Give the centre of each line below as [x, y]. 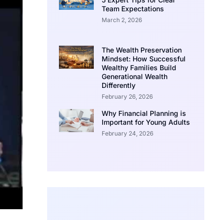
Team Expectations [133, 9]
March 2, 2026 [122, 20]
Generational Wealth [134, 76]
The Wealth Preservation [141, 50]
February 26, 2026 [127, 96]
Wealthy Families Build [139, 67]
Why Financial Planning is [144, 113]
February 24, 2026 [127, 133]
